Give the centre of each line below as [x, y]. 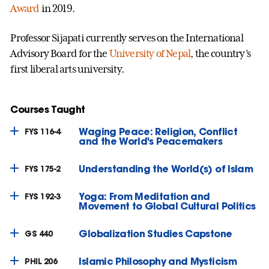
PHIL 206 [41, 261]
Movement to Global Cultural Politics [167, 205]
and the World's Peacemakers [151, 141]
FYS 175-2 [43, 169]
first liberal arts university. [68, 69]
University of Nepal [150, 53]
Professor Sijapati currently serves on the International [127, 38]
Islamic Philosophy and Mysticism [158, 261]
